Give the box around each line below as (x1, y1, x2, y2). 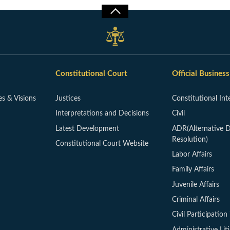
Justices (55, 94, 81, 102)
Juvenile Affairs (171, 181, 219, 188)
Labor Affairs (171, 150, 212, 158)
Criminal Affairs (171, 196, 220, 204)
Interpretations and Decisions (55, 110, 149, 118)
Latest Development (55, 125, 120, 132)
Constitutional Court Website (55, 140, 149, 147)
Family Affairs (171, 166, 214, 174)
